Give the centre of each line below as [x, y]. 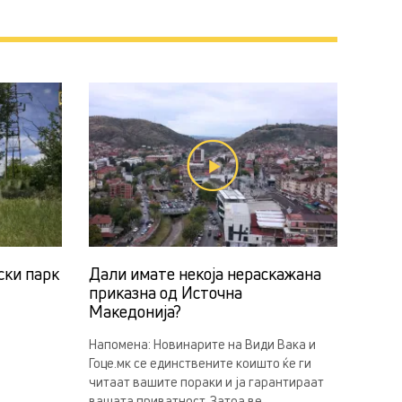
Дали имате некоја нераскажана [205, 274]
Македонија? [135, 312]
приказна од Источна [165, 293]
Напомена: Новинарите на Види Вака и [202, 345]
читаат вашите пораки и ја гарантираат [206, 382]
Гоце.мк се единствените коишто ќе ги [200, 363]
